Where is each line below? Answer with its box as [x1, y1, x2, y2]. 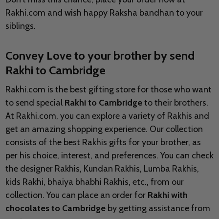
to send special [5, 97, 65, 109]
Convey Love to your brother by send [5, 48, 195, 63]
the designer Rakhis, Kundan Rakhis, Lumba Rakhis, [5, 163, 199, 175]
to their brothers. [142, 97, 208, 109]
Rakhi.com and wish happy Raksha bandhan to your [5, 7, 203, 19]
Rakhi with [147, 190, 188, 201]
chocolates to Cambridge [5, 203, 106, 214]
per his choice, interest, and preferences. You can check [5, 150, 214, 161]
